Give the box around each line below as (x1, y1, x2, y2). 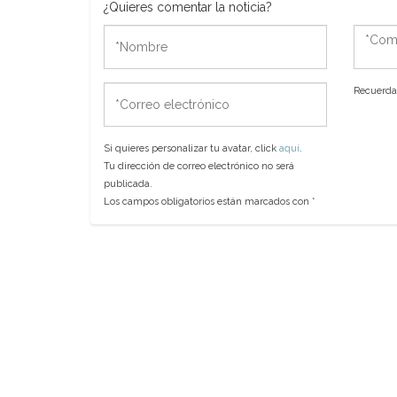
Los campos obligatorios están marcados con (104, 195, 312, 207)
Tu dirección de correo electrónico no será (104, 160, 294, 172)
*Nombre (103, 25, 160, 40)
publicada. (104, 177, 152, 190)
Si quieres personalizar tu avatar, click (104, 142, 279, 154)
